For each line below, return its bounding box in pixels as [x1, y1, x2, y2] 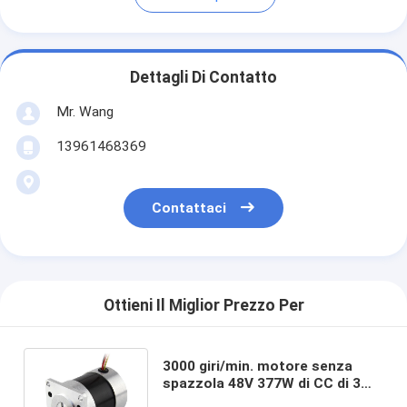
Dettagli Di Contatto [130, 68, 277, 87]
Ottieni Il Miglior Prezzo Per [103, 296, 304, 315]
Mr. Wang [55, 103, 114, 120]
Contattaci [152, 200, 227, 217]
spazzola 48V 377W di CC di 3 [162, 374, 361, 392]
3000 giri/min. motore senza [162, 357, 352, 374]
